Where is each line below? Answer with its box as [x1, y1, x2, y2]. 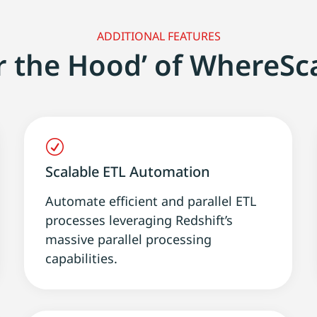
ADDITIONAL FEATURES [96, 28, 221, 44]
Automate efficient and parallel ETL [45, 192, 257, 209]
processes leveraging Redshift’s [45, 211, 234, 229]
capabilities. [45, 249, 118, 267]
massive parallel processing [45, 230, 212, 248]
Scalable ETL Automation [45, 161, 211, 181]
